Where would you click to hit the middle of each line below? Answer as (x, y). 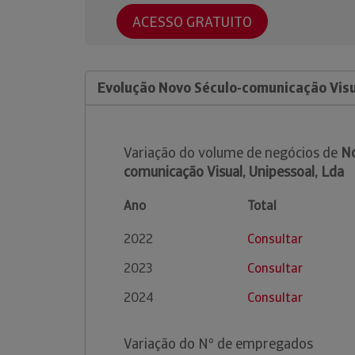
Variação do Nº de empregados (218, 344)
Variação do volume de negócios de (232, 153)
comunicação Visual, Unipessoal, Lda (234, 172)
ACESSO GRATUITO (192, 21)
